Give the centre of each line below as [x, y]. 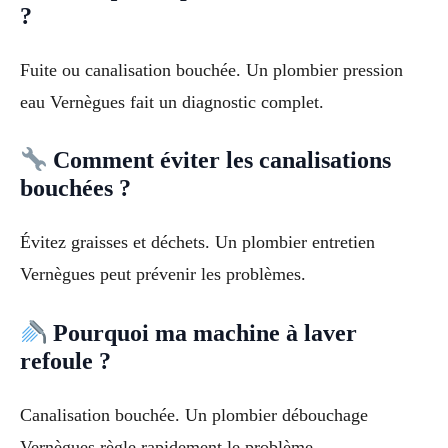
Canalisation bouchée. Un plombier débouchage [194, 415]
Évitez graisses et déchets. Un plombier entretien [197, 242]
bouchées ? [75, 188]
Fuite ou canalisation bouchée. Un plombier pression [211, 69]
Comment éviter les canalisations [219, 160]
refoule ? [65, 361]
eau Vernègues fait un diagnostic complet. [172, 101]
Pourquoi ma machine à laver [202, 333]
